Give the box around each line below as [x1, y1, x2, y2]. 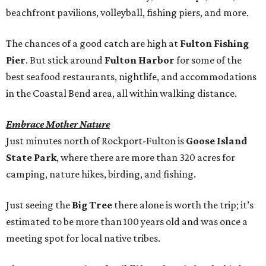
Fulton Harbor [104, 54, 175, 66]
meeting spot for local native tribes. [6, 232, 160, 245]
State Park [6, 151, 56, 164]
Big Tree [72, 199, 112, 211]
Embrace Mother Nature [6, 118, 110, 131]
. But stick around [26, 54, 104, 66]
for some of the [175, 54, 242, 66]
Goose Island [186, 135, 247, 147]
